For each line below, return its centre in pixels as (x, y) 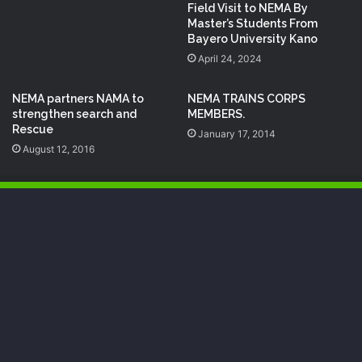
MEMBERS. (216, 114)
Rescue (33, 130)
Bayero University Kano (253, 39)
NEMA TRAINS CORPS (246, 99)
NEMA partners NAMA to (78, 99)
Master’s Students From (253, 24)
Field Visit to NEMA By (248, 8)
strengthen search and (74, 114)
